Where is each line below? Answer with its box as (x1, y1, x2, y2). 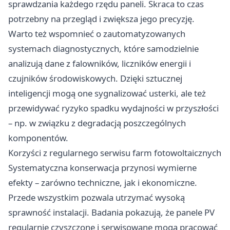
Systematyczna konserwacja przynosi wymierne (8, 161, 197, 174)
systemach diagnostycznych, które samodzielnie (8, 42, 199, 54)
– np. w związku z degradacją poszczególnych (8, 117, 186, 129)
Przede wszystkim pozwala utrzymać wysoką (8, 191, 185, 203)
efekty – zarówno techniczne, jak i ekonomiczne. (8, 176, 197, 188)
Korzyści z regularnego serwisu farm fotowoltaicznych (8, 146, 221, 159)
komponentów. (8, 131, 68, 144)
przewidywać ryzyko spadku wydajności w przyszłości (8, 102, 219, 114)
